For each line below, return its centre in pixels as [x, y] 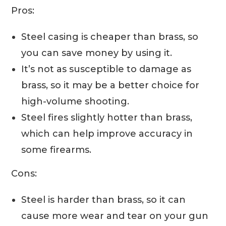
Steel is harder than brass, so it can [104, 200]
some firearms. [56, 150]
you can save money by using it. [97, 53]
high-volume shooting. [75, 102]
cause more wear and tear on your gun [115, 216]
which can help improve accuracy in [107, 134]
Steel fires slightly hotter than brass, [107, 118]
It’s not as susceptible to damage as [106, 69]
